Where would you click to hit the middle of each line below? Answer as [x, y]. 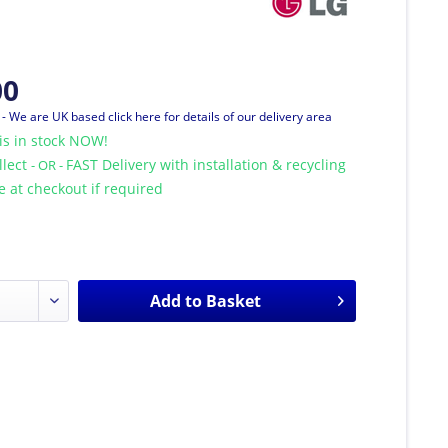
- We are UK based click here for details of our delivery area [167, 116]
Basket [233, 300]
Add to [175, 300]
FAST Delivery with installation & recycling [206, 164]
